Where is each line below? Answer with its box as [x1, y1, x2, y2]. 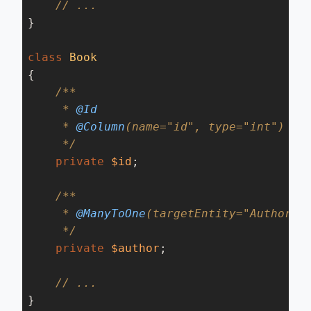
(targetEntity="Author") [146, 207, 305, 220]
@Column [69, 120, 125, 133]
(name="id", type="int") [125, 120, 285, 133]
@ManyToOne [69, 207, 146, 220]
